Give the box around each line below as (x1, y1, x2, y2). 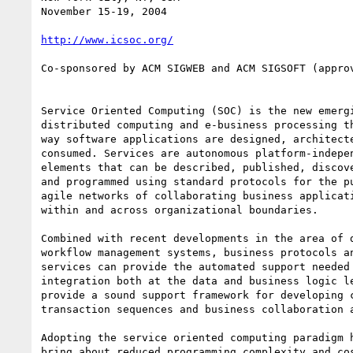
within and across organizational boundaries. (41, 203, 318, 216)
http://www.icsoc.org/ (41, 33, 173, 46)
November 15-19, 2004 (41, 5, 167, 17)
